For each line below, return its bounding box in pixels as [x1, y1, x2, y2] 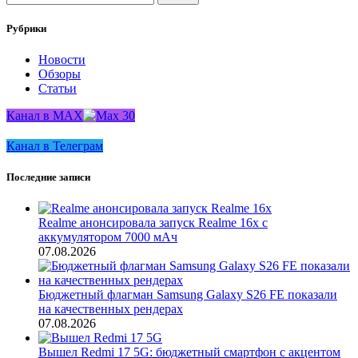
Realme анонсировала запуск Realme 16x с [38, 216, 268, 230]
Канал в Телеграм [6, 139, 103, 153]
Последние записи [6, 171, 90, 184]
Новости [38, 53, 86, 67]
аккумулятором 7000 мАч [38, 230, 177, 245]
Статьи [38, 82, 77, 96]
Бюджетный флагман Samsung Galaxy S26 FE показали [38, 288, 337, 302]
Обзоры [38, 67, 81, 82]
